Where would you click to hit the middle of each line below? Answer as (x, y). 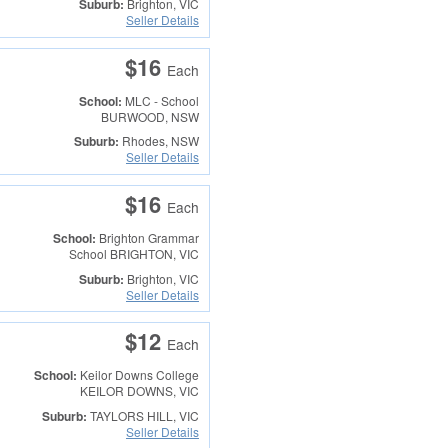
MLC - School (161, 100)
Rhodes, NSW (158, 141)
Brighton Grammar (148, 238)
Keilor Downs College (139, 375)
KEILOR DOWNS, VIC (139, 391)
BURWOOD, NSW (149, 116)
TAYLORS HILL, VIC (142, 415)
